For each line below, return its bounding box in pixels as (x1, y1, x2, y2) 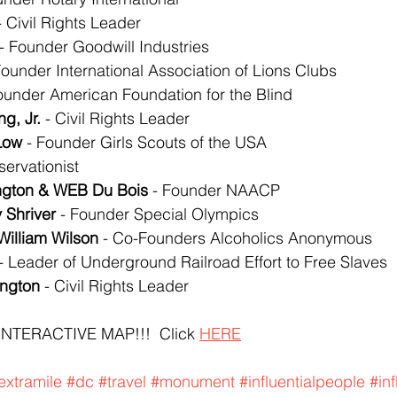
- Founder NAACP (148, 180, 280, 200)
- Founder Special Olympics (56, 204, 259, 224)
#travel (98, 371, 146, 392)
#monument (151, 371, 235, 392)
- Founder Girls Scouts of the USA (22, 132, 267, 152)
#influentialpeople (239, 371, 365, 392)
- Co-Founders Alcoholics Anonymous (98, 228, 372, 248)
